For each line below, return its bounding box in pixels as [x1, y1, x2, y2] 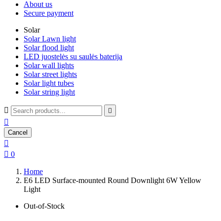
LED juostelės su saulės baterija [24, 52, 122, 61]
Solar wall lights [24, 61, 74, 70]
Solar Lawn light [24, 35, 76, 43]
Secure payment [24, 9, 74, 17]
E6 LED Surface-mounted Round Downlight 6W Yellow [24, 176, 201, 184]
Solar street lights [24, 70, 77, 78]
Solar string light [24, 88, 75, 96]
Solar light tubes [24, 79, 74, 87]
